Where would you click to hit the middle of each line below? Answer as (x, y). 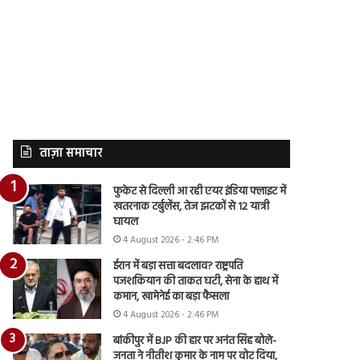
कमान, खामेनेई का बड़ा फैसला (172, 297)
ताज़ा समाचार (71, 153)
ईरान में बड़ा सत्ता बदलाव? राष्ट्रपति (178, 266)
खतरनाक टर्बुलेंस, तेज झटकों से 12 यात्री (192, 207)
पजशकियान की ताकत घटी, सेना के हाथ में (196, 281)
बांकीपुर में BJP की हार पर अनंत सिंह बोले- (195, 341)
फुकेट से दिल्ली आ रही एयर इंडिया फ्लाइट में (200, 191)
